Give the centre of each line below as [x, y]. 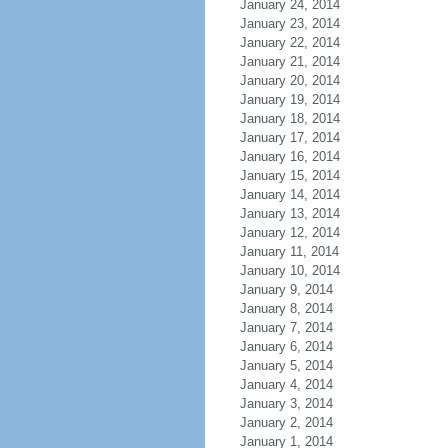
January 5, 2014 [286, 365]
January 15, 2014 [289, 175]
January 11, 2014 [289, 251]
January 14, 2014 [289, 194]
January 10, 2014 [289, 270]
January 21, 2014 [289, 61]
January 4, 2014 [286, 384]
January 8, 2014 [286, 308]
